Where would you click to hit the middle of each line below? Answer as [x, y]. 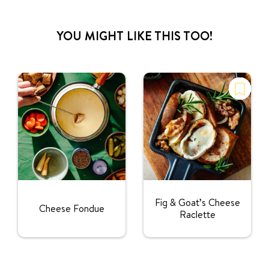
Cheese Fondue [72, 209]
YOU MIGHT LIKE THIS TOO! [134, 35]
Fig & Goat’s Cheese [197, 203]
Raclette [197, 215]
